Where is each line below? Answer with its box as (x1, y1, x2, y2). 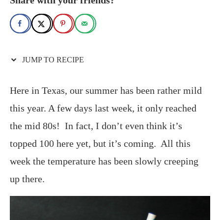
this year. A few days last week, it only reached (10, 102, 196, 113)
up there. (10, 173, 45, 184)
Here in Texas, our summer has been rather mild (10, 84, 202, 96)
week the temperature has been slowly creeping (10, 155, 198, 166)
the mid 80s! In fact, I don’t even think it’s (10, 120, 182, 131)
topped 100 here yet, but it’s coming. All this (10, 137, 191, 149)
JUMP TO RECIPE (20, 55, 84, 64)
